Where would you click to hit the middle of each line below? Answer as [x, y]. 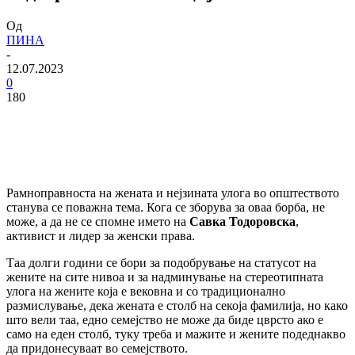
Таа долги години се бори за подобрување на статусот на [161, 262]
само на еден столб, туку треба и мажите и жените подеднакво [176, 334]
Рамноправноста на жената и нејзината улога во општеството [173, 193]
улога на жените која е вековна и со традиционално [146, 291]
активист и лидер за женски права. [101, 235]
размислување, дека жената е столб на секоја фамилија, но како [177, 305]
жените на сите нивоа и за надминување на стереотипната [165, 277]
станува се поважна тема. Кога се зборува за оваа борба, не [166, 207]
